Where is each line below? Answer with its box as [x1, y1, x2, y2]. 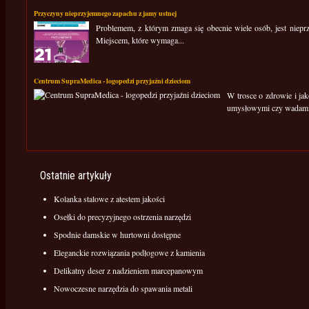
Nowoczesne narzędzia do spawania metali [54, 283, 192, 294]
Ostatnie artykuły [40, 169, 112, 182]
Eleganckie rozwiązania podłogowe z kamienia [54, 247, 205, 258]
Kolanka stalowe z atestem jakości [54, 193, 165, 204]
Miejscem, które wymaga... [96, 34, 184, 46]
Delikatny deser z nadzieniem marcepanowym [54, 265, 203, 276]
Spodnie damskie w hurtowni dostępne [54, 229, 181, 240]
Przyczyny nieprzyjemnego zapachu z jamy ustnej [34, 8, 177, 18]
